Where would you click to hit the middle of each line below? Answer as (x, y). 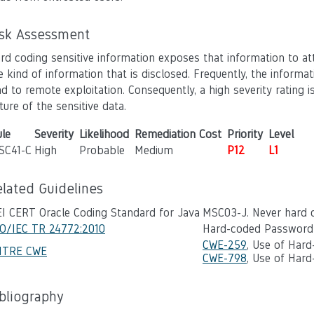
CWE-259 (225, 245)
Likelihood (104, 134)
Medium (154, 150)
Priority (245, 134)
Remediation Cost (178, 134)
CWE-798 (225, 258)
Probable (102, 150)
